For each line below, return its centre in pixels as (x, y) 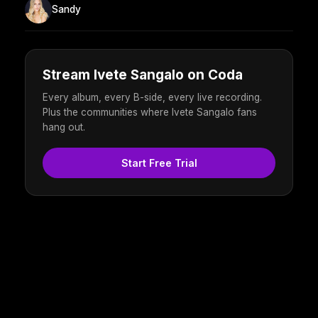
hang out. (64, 127)
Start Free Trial (159, 163)
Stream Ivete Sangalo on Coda (143, 75)
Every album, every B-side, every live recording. (152, 97)
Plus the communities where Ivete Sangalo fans (150, 112)
